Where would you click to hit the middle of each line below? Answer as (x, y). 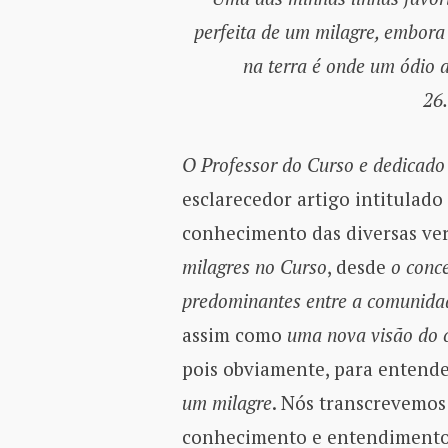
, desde (358, 267)
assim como (234, 335)
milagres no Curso (254, 267)
